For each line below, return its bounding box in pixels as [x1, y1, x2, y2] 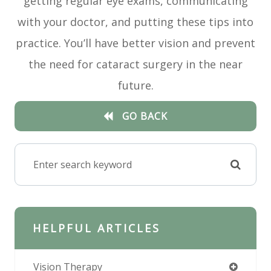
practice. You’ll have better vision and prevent [16, 36, 255, 51]
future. [117, 78, 154, 93]
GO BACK [122, 109, 168, 123]
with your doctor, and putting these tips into [18, 15, 253, 30]
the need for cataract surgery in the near [28, 57, 243, 72]
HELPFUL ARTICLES [33, 221, 160, 236]
